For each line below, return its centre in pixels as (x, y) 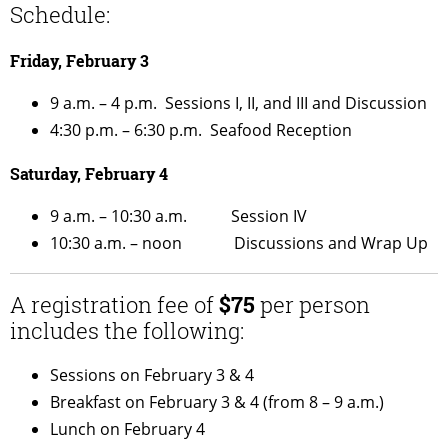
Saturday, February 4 (89, 173)
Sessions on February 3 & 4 (152, 375)
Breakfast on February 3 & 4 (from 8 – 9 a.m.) (217, 402)
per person (312, 304)
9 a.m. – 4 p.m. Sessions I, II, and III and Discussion (238, 102)
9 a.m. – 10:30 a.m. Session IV (178, 215)
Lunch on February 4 (127, 429)
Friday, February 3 (79, 60)
